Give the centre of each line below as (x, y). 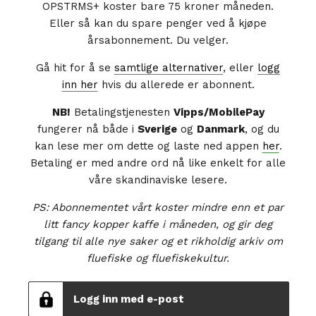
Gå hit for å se (75, 68)
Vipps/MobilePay (219, 112)
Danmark (220, 129)
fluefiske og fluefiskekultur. (158, 258)
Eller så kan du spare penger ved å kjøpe (158, 23)
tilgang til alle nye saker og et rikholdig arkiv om (158, 241)
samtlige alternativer (169, 68)
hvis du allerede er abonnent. (176, 85)
